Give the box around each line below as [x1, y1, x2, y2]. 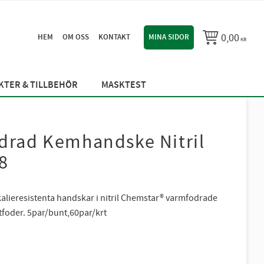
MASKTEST [101, 79, 146, 91]
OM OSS [62, 31, 89, 42]
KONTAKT [98, 31, 130, 42]
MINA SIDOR [148, 31, 189, 42]
